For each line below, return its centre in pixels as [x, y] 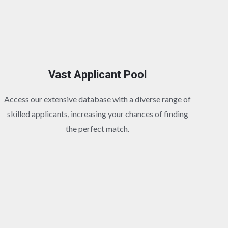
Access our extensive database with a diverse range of [98, 99]
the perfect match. [98, 128]
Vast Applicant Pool [98, 75]
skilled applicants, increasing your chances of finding [97, 113]
